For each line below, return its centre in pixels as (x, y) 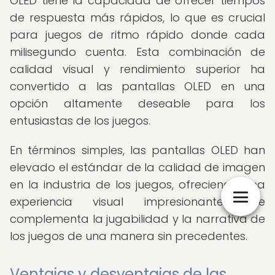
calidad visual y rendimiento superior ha (137, 69)
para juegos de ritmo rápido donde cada (137, 35)
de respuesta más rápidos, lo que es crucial (137, 17)
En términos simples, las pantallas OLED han (137, 150)
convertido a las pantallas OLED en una (137, 86)
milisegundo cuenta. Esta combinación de (137, 52)
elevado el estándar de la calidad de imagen (137, 167)
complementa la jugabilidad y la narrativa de (137, 219)
